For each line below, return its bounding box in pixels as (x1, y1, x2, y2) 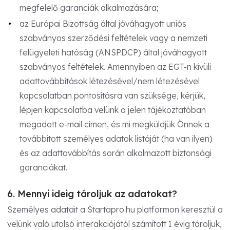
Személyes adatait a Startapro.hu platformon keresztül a (7, 204, 223, 215)
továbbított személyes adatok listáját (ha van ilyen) (19, 133, 213, 144)
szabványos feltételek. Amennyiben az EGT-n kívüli (19, 62, 211, 72)
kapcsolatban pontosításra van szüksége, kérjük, (19, 90, 205, 101)
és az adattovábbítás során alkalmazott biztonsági (19, 148, 212, 159)
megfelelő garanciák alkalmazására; (19, 2, 159, 13)
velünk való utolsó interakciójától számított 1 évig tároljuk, (7, 218, 222, 229)
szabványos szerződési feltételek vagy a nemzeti (19, 33, 207, 44)
